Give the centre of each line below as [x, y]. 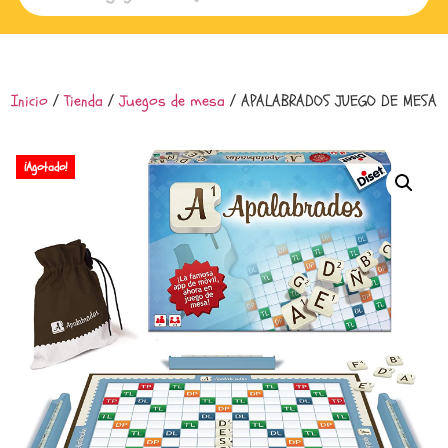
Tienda [83, 100]
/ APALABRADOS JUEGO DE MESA [331, 100]
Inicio [29, 100]
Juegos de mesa [172, 100]
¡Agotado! [45, 166]
